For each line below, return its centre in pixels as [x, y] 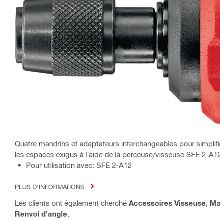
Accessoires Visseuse [167, 203]
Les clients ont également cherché [72, 203]
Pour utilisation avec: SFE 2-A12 [79, 165]
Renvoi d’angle [41, 213]
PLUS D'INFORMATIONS [49, 186]
